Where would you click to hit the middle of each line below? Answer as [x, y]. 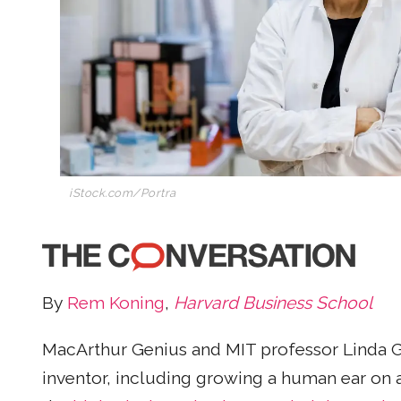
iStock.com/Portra [123, 192]
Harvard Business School [273, 303]
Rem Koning [116, 303]
